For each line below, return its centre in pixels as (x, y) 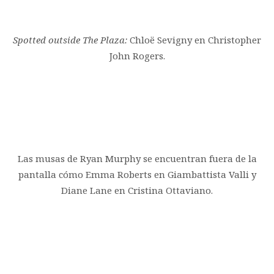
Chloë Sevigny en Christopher (194, 39)
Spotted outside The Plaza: (70, 39)
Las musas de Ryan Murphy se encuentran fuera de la (137, 158)
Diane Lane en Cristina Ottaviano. (137, 190)
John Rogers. (137, 55)
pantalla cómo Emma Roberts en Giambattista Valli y (137, 174)
